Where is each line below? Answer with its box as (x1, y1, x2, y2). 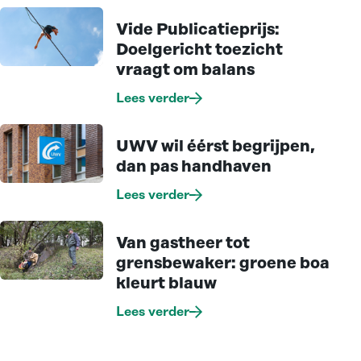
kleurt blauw (116, 275, 217, 293)
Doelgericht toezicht (116, 41, 283, 60)
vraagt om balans (116, 61, 255, 80)
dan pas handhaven (116, 158, 272, 176)
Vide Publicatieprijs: (116, 21, 280, 39)
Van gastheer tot (116, 234, 250, 253)
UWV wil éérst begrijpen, (116, 138, 315, 156)
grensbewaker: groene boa (116, 255, 330, 273)
